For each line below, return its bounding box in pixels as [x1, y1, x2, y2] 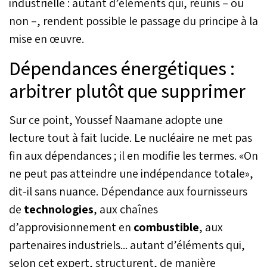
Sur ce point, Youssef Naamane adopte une [9, 111, 223, 128]
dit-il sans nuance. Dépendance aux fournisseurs [9, 183, 247, 199]
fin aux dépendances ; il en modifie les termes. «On [9, 147, 258, 163]
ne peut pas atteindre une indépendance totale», [9, 165, 253, 181]
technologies [24, 201, 94, 217]
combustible [133, 219, 199, 235]
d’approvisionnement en [9, 219, 133, 235]
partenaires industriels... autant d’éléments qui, [9, 237, 245, 253]
